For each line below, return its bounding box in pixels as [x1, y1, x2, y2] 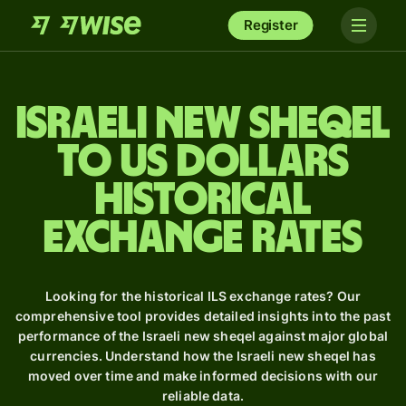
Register [243, 16, 298, 34]
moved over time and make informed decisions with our [27, 368, 379, 383]
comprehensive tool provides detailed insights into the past [14, 308, 391, 324]
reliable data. [162, 388, 244, 403]
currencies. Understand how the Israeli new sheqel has [30, 348, 376, 363]
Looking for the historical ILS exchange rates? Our [44, 288, 361, 304]
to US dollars [57, 140, 349, 185]
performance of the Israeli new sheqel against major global [17, 328, 389, 343]
